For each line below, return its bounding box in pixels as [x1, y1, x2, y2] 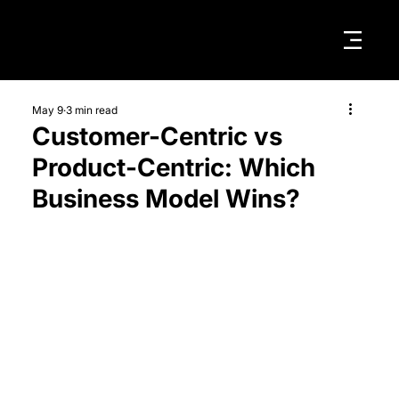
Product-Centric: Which [31, 152, 315, 183]
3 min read [65, 103, 118, 118]
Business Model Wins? [31, 183, 300, 215]
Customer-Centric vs [31, 121, 282, 152]
